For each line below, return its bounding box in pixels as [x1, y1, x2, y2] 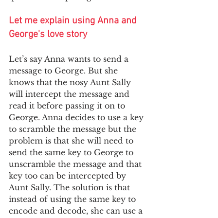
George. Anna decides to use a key [9, 112, 146, 122]
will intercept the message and [9, 89, 132, 99]
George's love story [9, 28, 87, 40]
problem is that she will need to [9, 135, 136, 145]
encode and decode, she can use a [9, 205, 145, 216]
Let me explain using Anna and [9, 15, 139, 27]
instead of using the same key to [9, 194, 138, 204]
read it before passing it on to [9, 100, 127, 110]
